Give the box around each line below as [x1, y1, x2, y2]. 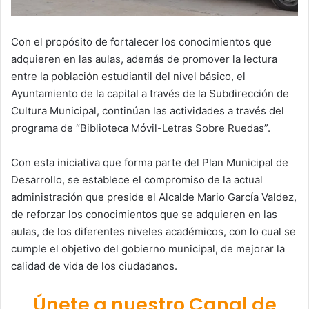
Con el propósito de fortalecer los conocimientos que [11, 34, 272, 48]
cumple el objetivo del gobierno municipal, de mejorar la [11, 241, 285, 255]
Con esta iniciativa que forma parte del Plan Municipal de [11, 155, 288, 169]
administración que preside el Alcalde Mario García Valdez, [11, 190, 297, 203]
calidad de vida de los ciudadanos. [11, 259, 177, 272]
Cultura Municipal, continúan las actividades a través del [11, 103, 284, 117]
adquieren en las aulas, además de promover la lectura [11, 52, 277, 66]
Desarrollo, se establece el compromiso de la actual [11, 172, 263, 186]
